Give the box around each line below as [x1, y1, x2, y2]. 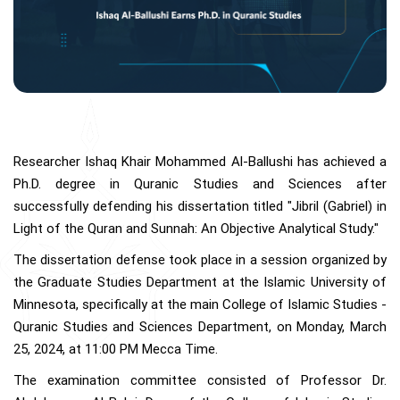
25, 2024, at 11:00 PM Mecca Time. [13, 341, 218, 358]
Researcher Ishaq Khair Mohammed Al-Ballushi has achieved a [13, 154, 387, 171]
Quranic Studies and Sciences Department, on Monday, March [13, 319, 387, 336]
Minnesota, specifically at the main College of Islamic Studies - [13, 296, 387, 313]
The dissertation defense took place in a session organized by [13, 252, 387, 269]
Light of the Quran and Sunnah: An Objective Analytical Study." [13, 221, 379, 237]
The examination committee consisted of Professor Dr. [13, 372, 387, 389]
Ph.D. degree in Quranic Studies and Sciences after [13, 176, 387, 193]
